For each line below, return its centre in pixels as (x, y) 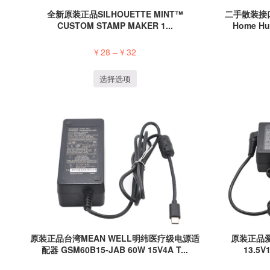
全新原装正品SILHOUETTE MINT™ (115, 14)
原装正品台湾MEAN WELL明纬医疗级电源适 (115, 238)
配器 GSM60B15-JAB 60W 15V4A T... (115, 249)
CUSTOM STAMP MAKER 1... (115, 26)
